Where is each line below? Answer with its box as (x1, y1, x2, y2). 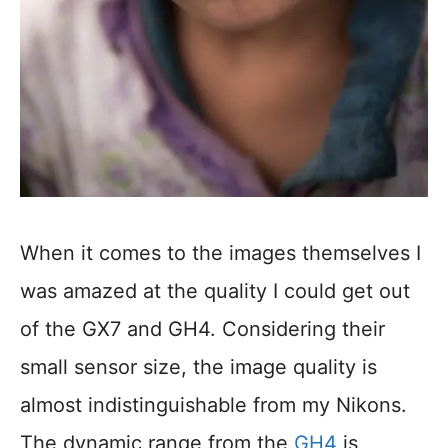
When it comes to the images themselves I (20, 241, 421, 266)
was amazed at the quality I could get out (20, 279, 410, 304)
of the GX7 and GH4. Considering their (20, 317, 385, 342)
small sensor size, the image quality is (20, 355, 377, 380)
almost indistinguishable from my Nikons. (20, 393, 407, 418)
